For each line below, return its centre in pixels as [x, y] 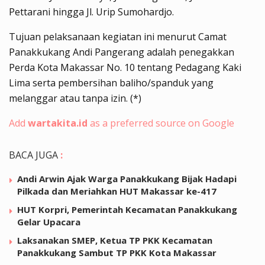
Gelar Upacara [49, 222]
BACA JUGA [33, 155]
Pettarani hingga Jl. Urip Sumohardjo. [91, 12]
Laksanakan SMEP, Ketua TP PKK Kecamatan [115, 240]
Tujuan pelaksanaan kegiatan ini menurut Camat [118, 36]
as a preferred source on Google [161, 123]
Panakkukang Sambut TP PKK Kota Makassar [117, 252]
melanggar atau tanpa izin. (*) [75, 98]
